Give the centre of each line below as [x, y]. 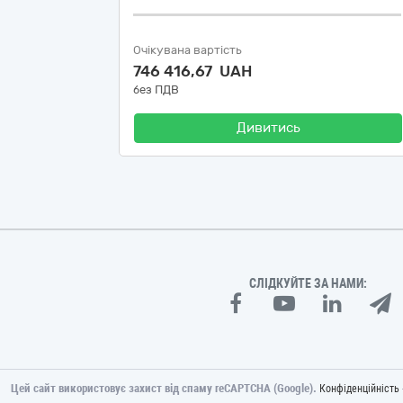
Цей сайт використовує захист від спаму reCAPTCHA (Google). [165, 388]
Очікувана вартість [188, 50]
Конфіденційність [359, 389]
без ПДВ [156, 90]
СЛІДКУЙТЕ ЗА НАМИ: [309, 283]
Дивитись [268, 128]
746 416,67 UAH [193, 71]
